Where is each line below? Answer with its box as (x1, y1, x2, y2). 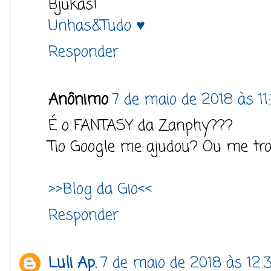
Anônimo (48, 88, 108, 111)
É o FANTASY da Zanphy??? (48, 114, 233, 137)
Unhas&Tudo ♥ (48, 15, 145, 38)
